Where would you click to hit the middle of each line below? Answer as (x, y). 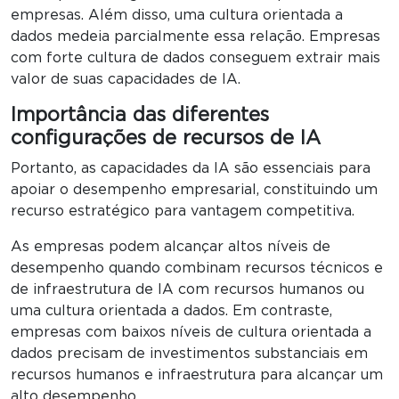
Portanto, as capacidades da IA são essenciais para (191, 168)
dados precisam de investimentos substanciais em (189, 353)
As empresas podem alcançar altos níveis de (171, 246)
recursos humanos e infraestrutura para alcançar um (197, 375)
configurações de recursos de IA (166, 138)
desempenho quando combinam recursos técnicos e (197, 268)
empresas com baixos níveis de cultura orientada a (191, 332)
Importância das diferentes (140, 115)
